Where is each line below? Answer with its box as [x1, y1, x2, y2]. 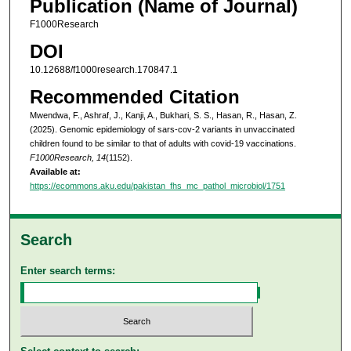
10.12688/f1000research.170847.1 [29, 64, 178, 76]
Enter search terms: [20, 265, 116, 277]
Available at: [29, 167, 81, 177]
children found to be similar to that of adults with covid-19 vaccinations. [29, 139, 296, 149]
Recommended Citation [29, 86, 240, 108]
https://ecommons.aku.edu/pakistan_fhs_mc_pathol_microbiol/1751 [29, 181, 285, 191]
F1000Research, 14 [29, 153, 106, 163]
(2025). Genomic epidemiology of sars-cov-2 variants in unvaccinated [29, 125, 295, 135]
